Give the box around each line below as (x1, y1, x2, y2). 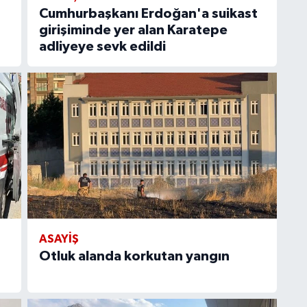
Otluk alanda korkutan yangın (38, 249, 230, 264)
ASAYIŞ (38, 233, 79, 245)
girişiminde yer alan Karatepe (38, 23, 228, 38)
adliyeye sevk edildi (38, 40, 166, 54)
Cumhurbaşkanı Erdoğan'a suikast (38, 7, 258, 21)
